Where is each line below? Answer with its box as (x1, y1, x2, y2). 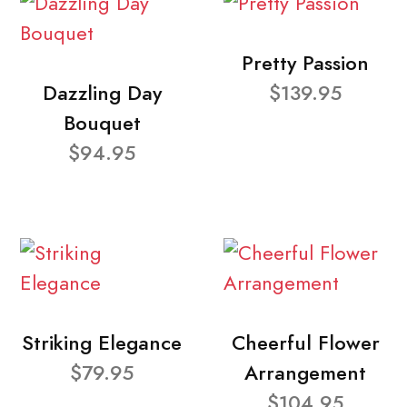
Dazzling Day (42, 78, 162, 107)
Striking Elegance (22, 328, 182, 357)
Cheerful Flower (231, 328, 380, 357)
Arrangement (244, 358, 366, 387)
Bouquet (63, 108, 141, 137)
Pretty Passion (242, 48, 369, 77)
